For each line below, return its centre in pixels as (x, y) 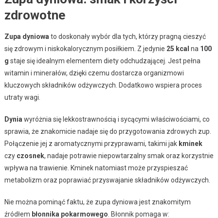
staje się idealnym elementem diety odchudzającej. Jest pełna (104, 61)
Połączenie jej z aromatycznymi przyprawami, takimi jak (91, 143)
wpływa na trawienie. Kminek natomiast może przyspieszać (96, 168)
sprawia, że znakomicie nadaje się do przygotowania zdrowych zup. (108, 131)
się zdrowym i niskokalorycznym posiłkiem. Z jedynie (85, 48)
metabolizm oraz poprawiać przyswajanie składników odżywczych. (107, 180)
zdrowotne (35, 15)
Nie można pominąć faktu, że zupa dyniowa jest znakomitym (97, 202)
